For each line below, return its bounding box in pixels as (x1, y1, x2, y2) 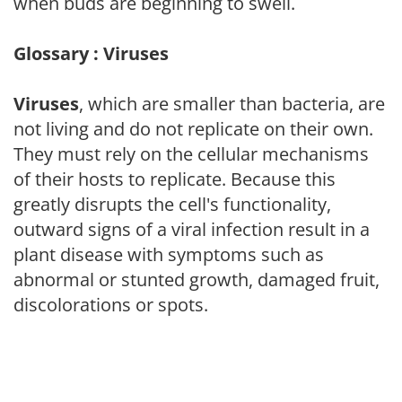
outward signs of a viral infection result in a (13, 216, 370, 241)
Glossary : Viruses (13, 40, 169, 66)
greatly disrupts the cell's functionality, (13, 191, 331, 216)
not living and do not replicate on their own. (13, 116, 373, 141)
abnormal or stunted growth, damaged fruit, (13, 267, 380, 292)
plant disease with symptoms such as (13, 241, 324, 267)
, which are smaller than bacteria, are (79, 91, 385, 116)
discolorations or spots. (13, 292, 208, 317)
